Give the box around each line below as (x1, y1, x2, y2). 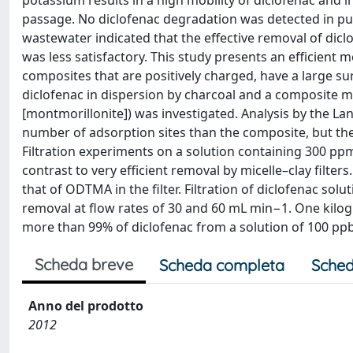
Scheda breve (35, 255, 133, 274)
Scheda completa (159, 255, 284, 275)
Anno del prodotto (28, 297, 143, 314)
